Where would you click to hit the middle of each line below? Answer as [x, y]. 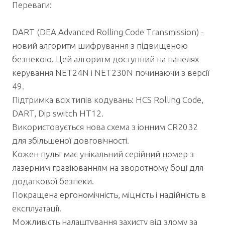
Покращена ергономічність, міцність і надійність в [109, 194]
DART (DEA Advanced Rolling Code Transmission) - [108, 32]
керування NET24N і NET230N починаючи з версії [111, 72]
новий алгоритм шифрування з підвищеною [100, 45]
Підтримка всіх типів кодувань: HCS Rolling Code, [108, 99]
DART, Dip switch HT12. [58, 113]
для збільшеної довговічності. [71, 140]
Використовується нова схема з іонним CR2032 [105, 127]
